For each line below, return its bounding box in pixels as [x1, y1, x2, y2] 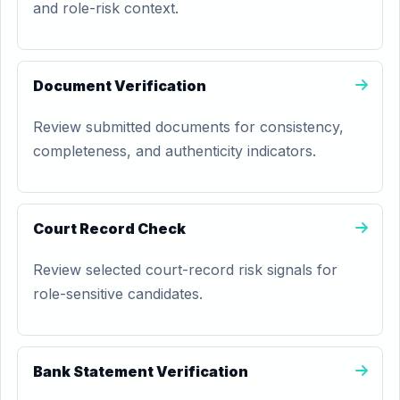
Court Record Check [33, 220, 186, 237]
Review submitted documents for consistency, [33, 118, 344, 136]
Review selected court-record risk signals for [33, 261, 337, 279]
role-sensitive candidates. [33, 285, 203, 303]
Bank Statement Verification [33, 362, 248, 380]
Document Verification [33, 77, 206, 95]
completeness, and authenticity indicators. [33, 142, 316, 160]
